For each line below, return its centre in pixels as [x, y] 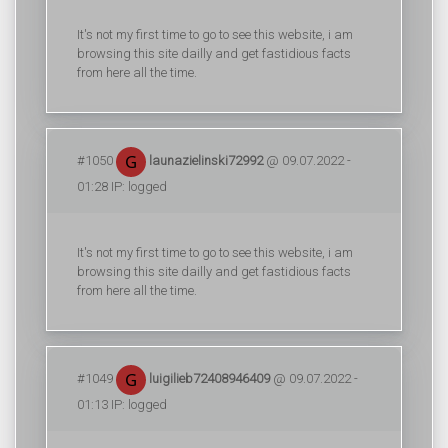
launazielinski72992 [204, 160]
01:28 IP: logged [122, 186]
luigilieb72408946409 [208, 378]
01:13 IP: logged [122, 404]
